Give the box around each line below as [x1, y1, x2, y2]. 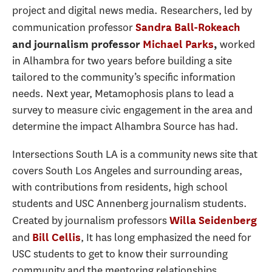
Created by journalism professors [12, 213, 169, 228]
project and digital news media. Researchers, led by [12, 2, 252, 18]
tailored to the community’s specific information [12, 69, 236, 84]
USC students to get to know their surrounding [12, 246, 228, 261]
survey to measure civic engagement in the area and [12, 102, 253, 117]
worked [220, 36, 255, 52]
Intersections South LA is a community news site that [12, 147, 257, 161]
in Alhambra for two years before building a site [12, 53, 232, 68]
